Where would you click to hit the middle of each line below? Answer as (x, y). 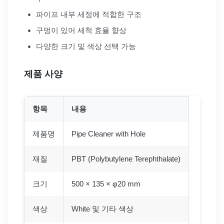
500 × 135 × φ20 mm (106, 184)
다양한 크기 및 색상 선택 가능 (86, 46)
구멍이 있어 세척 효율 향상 (81, 30)
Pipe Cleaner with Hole (108, 134)
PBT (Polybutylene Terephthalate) (126, 159)
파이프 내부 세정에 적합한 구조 (89, 14)
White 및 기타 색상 (102, 209)
